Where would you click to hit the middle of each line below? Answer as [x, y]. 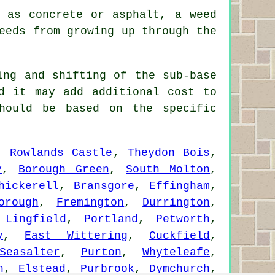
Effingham [180, 186]
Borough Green [64, 170]
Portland [111, 219]
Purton [101, 253]
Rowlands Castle [61, 153]
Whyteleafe [176, 253]
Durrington [176, 203]
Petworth [183, 219]
